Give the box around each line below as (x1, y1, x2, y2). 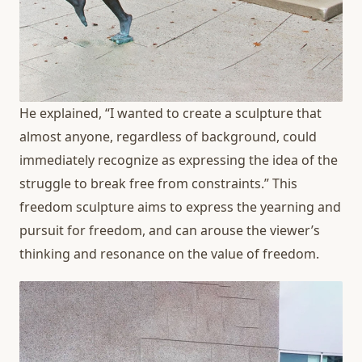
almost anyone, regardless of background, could (19, 127, 317, 145)
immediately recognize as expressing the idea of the (19, 150, 338, 169)
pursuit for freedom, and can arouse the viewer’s (19, 221, 320, 239)
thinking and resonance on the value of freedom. (19, 244, 319, 263)
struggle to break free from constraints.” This (19, 174, 297, 192)
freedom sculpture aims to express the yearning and (19, 197, 341, 216)
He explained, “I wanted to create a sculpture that (19, 103, 322, 122)
